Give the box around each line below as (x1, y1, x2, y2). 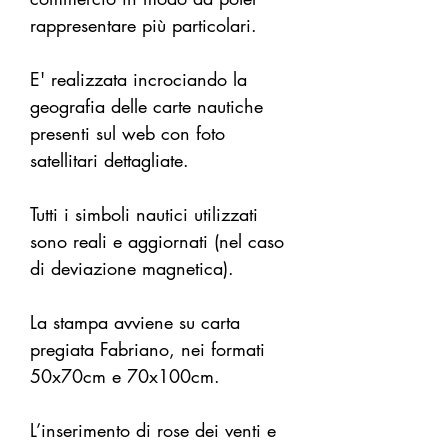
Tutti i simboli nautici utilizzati (30, 202, 258, 227)
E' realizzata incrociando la (30, 67, 247, 92)
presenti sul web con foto (30, 121, 225, 146)
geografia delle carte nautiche (30, 94, 263, 119)
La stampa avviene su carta (30, 310, 240, 335)
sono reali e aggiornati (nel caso (30, 229, 284, 254)
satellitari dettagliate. (30, 148, 189, 173)
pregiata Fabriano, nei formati (30, 337, 265, 362)
